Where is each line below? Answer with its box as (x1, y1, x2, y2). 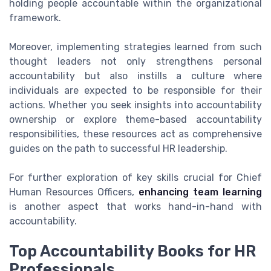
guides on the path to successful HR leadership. (9, 143, 227, 155)
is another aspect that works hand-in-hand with (9, 201, 262, 213)
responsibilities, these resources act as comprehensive (9, 128, 262, 140)
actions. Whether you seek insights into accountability (9, 99, 262, 111)
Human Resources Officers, (9, 186, 139, 198)
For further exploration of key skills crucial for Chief (9, 172, 262, 184)
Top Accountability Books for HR (9, 242, 256, 261)
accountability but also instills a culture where (9, 70, 262, 82)
